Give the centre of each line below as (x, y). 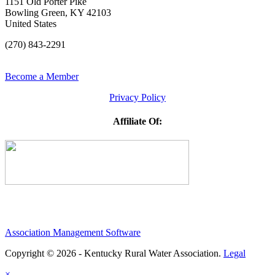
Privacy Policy (137, 97)
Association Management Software (73, 233)
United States (31, 23)
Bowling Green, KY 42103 (58, 12)
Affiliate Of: (137, 121)
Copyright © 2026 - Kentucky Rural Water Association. (114, 254)
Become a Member (42, 76)
